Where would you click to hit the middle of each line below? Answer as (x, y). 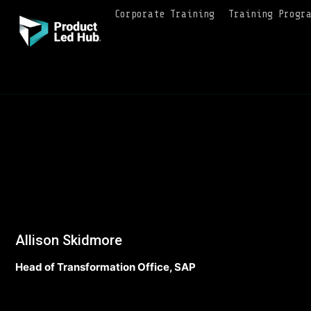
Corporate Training (164, 14)
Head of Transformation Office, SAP (106, 267)
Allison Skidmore (69, 240)
